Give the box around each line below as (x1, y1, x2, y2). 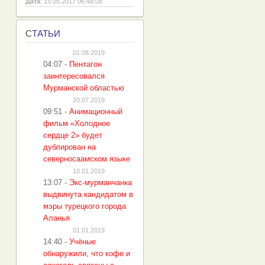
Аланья (43, 214, 70, 222)
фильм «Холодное (43, 119, 110, 128)
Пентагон (69, 60, 102, 69)
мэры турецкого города (43, 202, 126, 211)
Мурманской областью (43, 83, 124, 92)
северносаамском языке (43, 154, 130, 163)
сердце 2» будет (43, 131, 102, 140)
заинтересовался (43, 72, 105, 80)
